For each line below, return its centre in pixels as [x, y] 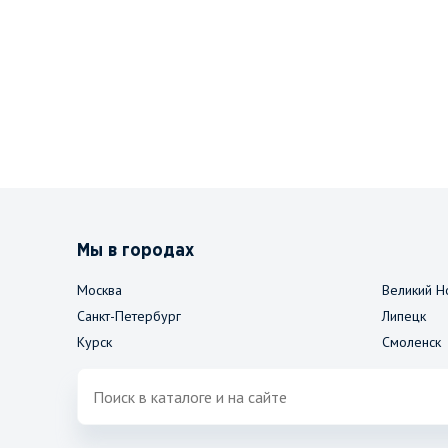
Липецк [404, 316]
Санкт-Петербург [129, 316]
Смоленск [411, 342]
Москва [99, 290]
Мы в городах [135, 251]
